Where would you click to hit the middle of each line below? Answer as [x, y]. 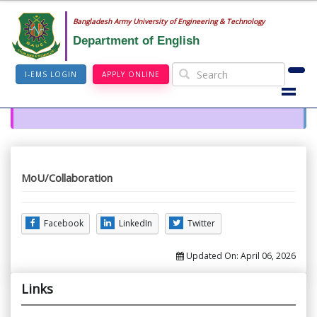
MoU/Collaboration [67, 178]
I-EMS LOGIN [51, 74]
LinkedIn [136, 224]
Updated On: [212, 256]
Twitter [201, 224]
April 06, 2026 [268, 256]
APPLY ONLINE [131, 74]
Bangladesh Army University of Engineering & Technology [168, 21]
